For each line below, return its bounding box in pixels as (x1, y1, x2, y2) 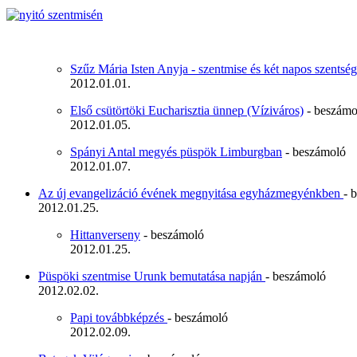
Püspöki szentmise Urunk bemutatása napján (38, 269, 265, 284)
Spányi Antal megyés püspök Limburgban (70, 145, 282, 159)
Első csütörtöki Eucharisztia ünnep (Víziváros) (70, 104, 304, 118)
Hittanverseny (70, 228, 140, 242)
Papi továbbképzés (70, 311, 167, 325)
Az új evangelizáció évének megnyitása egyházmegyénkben (38, 186, 343, 201)
